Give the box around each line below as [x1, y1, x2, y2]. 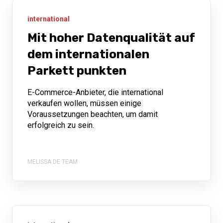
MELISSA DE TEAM [27, 158, 78, 166]
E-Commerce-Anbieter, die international [27, 88, 163, 98]
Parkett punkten [27, 64, 126, 78]
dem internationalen [27, 47, 149, 62]
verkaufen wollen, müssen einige [27, 99, 141, 109]
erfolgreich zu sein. [27, 120, 94, 130]
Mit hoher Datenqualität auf [27, 31, 195, 45]
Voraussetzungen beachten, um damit [27, 110, 158, 119]
